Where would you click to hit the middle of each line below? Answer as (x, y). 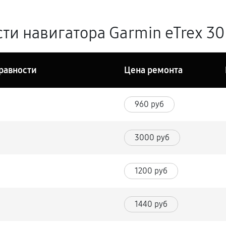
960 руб (150, 104)
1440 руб (151, 204)
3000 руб (152, 137)
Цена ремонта (154, 70)
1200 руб (151, 171)
